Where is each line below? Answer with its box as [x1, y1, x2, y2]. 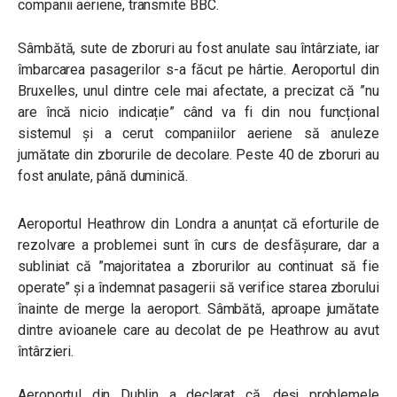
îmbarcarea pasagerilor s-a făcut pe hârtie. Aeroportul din [18, 61, 379, 78]
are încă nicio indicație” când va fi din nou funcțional [18, 104, 379, 121]
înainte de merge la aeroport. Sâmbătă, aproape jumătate [18, 300, 379, 317]
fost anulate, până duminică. [18, 167, 188, 184]
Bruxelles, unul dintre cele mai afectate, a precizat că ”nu [18, 82, 379, 99]
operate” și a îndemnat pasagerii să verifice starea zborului [18, 279, 379, 296]
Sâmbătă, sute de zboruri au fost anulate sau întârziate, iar [18, 40, 379, 57]
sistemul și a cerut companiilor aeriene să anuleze [18, 125, 379, 142]
